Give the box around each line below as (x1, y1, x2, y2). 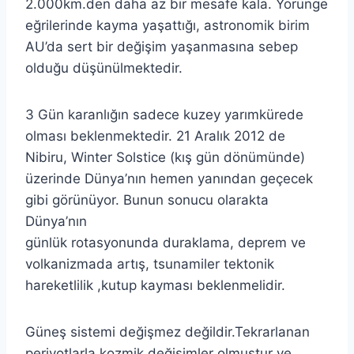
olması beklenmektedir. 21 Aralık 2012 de (25, 127, 285, 144)
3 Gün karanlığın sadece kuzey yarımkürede (25, 106, 303, 122)
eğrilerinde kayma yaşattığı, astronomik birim (25, 17, 310, 33)
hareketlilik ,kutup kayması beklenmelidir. (25, 277, 285, 293)
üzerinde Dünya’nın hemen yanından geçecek (25, 170, 313, 186)
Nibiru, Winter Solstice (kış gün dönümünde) (25, 149, 305, 165)
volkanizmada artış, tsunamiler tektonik (25, 255, 274, 272)
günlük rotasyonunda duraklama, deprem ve (25, 234, 306, 250)
